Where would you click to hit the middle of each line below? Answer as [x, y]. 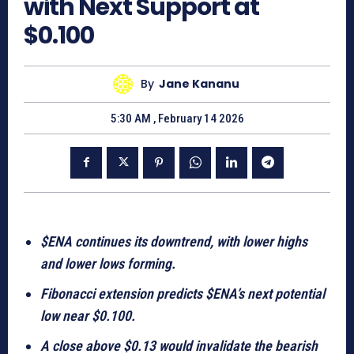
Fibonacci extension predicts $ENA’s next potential [183, 293]
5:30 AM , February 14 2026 [177, 118]
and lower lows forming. [108, 263]
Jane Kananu [199, 84]
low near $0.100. [88, 315]
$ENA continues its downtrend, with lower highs [174, 241]
